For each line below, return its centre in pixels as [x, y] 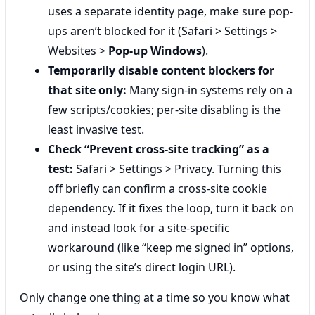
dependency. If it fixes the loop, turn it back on [171, 208]
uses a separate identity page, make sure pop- [171, 11]
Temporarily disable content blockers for [161, 70]
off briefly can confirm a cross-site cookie [157, 188]
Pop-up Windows [155, 51]
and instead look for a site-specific [139, 228]
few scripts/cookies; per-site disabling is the [164, 110]
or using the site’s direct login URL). [142, 267]
